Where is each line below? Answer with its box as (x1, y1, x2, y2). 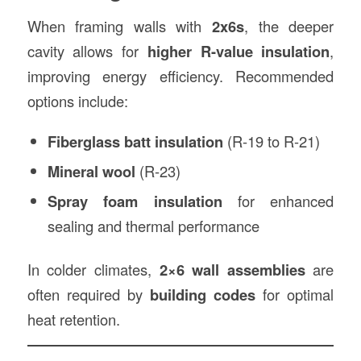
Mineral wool (47, 160, 135, 182)
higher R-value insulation (147, 40, 330, 63)
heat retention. (27, 308, 120, 330)
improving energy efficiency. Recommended (27, 65, 334, 87)
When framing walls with (27, 15, 213, 37)
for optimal (255, 283, 334, 305)
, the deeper (244, 15, 334, 37)
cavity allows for (27, 40, 147, 62)
